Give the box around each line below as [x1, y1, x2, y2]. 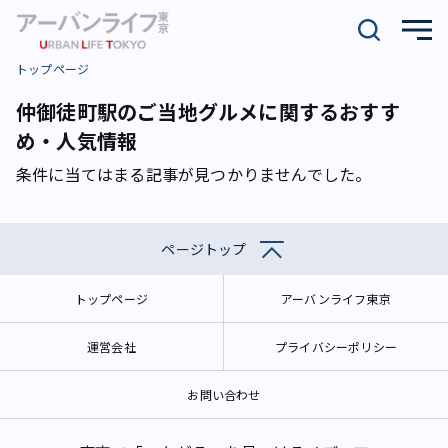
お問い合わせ [187, 386, 261, 403]
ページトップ [161, 239, 247, 259]
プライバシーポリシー [275, 338, 397, 355]
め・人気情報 [16, 126, 138, 155]
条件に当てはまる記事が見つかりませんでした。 [16, 162, 372, 186]
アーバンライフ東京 [281, 290, 391, 307]
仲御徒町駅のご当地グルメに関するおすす [16, 97, 400, 126]
